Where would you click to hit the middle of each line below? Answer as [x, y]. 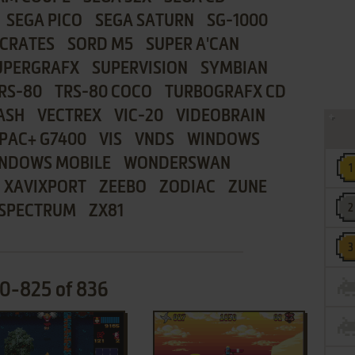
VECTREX [69, 116]
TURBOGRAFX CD [225, 93]
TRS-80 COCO [103, 93]
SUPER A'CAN [193, 45]
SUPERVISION [139, 69]
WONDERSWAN [177, 164]
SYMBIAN [234, 69]
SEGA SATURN [144, 21]
